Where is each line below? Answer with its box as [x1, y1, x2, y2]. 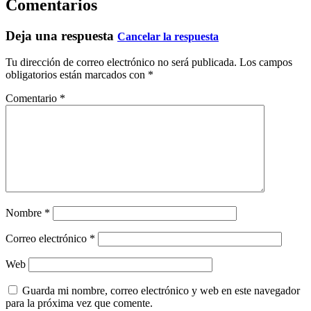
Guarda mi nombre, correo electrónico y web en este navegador [22, 285, 300, 297]
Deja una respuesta [6, 28, 117, 43]
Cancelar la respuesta [117, 30, 219, 42]
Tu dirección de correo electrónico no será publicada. [6, 56, 237, 69]
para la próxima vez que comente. [6, 297, 153, 310]
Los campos [239, 56, 292, 69]
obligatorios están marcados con [6, 69, 148, 81]
